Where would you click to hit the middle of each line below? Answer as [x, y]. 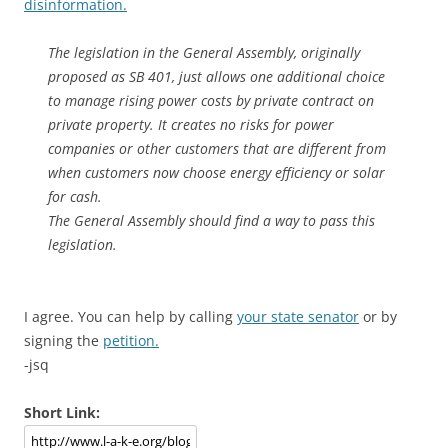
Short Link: [62, 412]
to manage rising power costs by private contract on [211, 100]
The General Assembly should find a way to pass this [211, 220]
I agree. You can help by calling [130, 316]
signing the [63, 340]
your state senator [298, 316]
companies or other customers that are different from [217, 148]
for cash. [75, 196]
